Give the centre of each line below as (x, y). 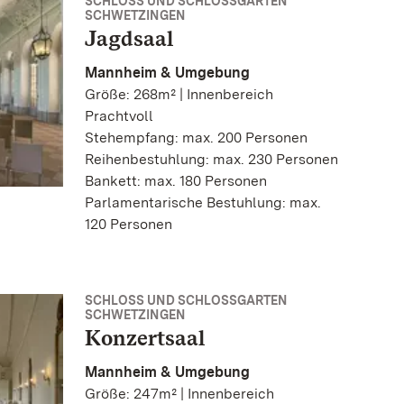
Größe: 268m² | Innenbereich (179, 95)
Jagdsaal (129, 39)
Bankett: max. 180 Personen (176, 181)
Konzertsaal (145, 338)
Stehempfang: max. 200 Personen (196, 138)
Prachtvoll (119, 116)
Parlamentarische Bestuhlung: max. (203, 203)
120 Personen (129, 225)
